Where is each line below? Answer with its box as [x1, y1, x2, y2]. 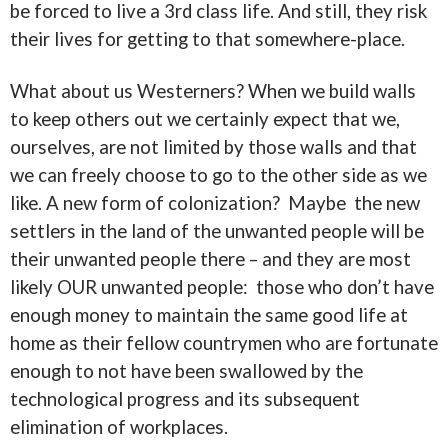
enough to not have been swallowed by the [10, 360, 363, 382]
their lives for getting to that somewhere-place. [10, 28, 405, 50]
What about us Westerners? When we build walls [10, 80, 416, 102]
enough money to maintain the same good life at [10, 304, 408, 326]
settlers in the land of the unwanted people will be [10, 220, 424, 242]
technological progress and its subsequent [10, 388, 360, 410]
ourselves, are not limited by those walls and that [10, 136, 417, 158]
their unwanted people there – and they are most [10, 248, 411, 270]
